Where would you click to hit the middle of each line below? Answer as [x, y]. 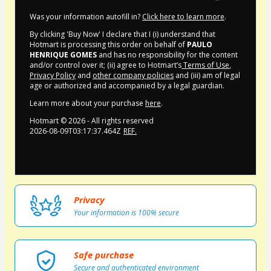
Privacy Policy [53, 76]
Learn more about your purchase [87, 103]
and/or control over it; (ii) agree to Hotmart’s [106, 65]
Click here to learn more [183, 17]
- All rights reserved [119, 121]
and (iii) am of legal [207, 76]
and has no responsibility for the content [167, 55]
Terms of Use [205, 65]
